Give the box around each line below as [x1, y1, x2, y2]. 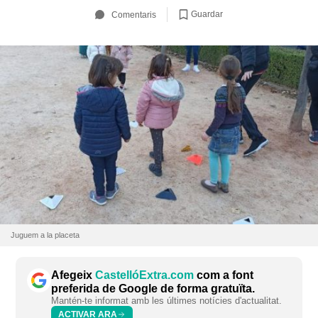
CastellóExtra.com [95, 269, 194, 281]
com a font [194, 269, 253, 281]
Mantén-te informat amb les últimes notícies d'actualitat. [51, 295, 282, 306]
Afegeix [51, 269, 95, 281]
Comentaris [111, 9, 156, 20]
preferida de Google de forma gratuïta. [51, 283, 255, 295]
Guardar [191, 9, 223, 19]
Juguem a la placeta [11, 231, 79, 239]
